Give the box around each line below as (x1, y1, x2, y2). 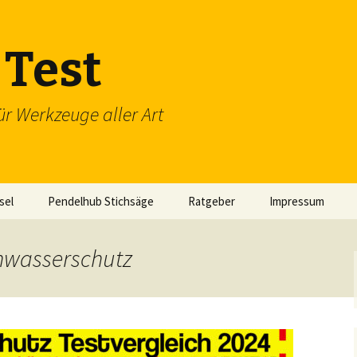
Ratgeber (188, 194, 235, 209)
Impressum (269, 194, 324, 209)
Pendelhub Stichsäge (48, 194, 154, 209)
